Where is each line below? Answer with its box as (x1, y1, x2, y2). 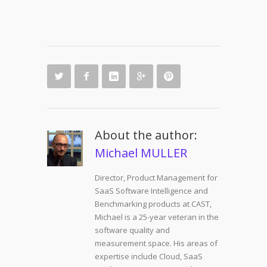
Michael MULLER (95, 144, 187, 161)
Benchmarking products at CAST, (95, 198, 212, 209)
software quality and (95, 224, 170, 235)
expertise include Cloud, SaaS (95, 250, 203, 262)
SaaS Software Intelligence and (95, 185, 208, 196)
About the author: (95, 126, 197, 143)
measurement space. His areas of (95, 237, 218, 249)
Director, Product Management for (95, 172, 218, 183)
